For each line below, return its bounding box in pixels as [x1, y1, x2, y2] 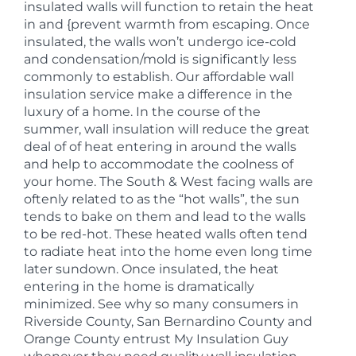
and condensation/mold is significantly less [24, 52, 296, 67]
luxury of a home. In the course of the [24, 104, 261, 119]
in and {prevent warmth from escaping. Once [24, 17, 310, 32]
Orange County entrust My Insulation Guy [24, 331, 288, 346]
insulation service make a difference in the [24, 87, 292, 102]
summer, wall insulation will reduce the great [24, 122, 310, 137]
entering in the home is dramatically [24, 279, 254, 294]
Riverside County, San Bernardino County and [24, 314, 312, 329]
